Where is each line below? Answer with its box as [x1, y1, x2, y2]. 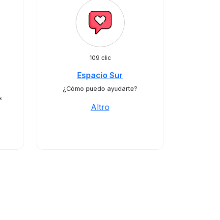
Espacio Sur [77, 70, 123, 80]
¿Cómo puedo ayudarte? [62, 85, 137, 92]
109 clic [89, 54, 111, 61]
